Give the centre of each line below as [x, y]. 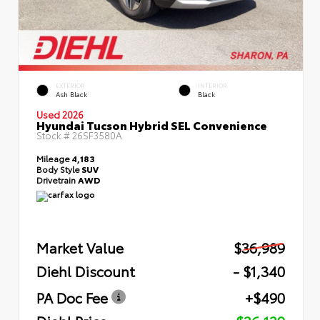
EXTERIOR [70, 85]
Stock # [54, 134]
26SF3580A [97, 134]
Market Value [80, 246]
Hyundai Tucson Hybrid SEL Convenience [152, 124]
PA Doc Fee [72, 296]
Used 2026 [60, 114]
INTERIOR [212, 85]
